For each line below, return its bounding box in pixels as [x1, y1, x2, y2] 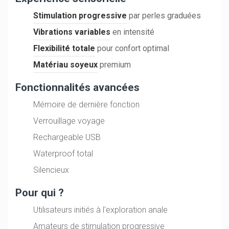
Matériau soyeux [33, 59, 98, 70]
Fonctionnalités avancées [15, 81, 140, 94]
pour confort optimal [95, 43, 170, 53]
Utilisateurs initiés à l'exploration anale [33, 204, 168, 215]
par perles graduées [127, 10, 201, 20]
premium [98, 59, 131, 70]
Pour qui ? [15, 186, 64, 199]
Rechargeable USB [33, 132, 101, 142]
